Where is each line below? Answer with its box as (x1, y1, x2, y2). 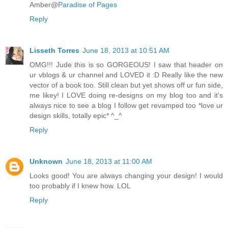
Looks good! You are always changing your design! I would (30, 171, 223, 180)
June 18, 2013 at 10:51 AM (82, 46, 169, 54)
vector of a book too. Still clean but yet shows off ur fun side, (30, 80, 223, 89)
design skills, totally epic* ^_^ (30, 111, 122, 120)
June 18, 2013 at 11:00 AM (66, 157, 152, 165)
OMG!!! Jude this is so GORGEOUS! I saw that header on (30, 60, 223, 69)
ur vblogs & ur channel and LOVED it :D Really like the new (30, 70, 223, 79)
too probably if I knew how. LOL (30, 181, 131, 190)
